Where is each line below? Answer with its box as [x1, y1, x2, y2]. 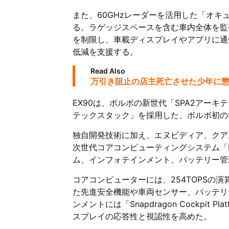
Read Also [90, 66, 125, 75]
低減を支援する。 [73, 47, 138, 57]
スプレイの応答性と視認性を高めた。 [73, 211, 212, 221]
